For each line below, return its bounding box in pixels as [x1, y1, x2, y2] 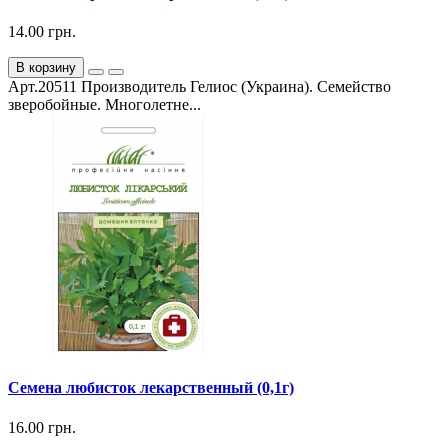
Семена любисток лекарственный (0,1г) [8, 379, 294, 397]
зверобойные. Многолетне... [8, 96, 201, 114]
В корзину [16, 60, 76, 76]
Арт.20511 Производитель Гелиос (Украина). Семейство [8, 78, 391, 96]
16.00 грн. [8, 418, 76, 436]
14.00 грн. [8, 23, 76, 41]
